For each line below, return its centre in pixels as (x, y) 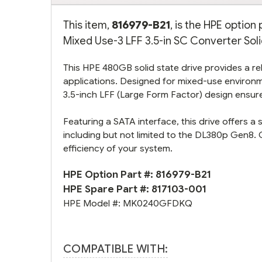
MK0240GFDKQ (158, 203)
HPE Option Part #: (109, 174)
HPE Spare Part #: (107, 189)
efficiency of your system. (118, 148)
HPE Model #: (93, 203)
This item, (87, 25)
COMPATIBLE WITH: (116, 249)
